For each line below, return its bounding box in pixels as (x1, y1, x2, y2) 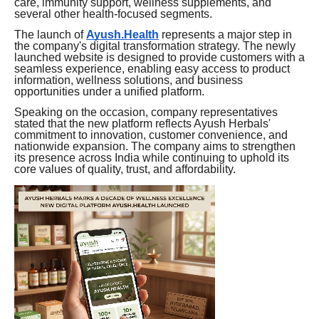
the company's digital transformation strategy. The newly (14, 40, 296, 53)
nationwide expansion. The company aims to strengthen (14, 140, 296, 153)
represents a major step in (159, 28, 292, 41)
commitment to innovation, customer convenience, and (14, 129, 288, 142)
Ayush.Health (86, 28, 159, 41)
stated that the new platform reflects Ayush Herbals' (14, 117, 271, 130)
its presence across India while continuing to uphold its (14, 152, 289, 164)
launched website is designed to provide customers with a (14, 51, 305, 64)
